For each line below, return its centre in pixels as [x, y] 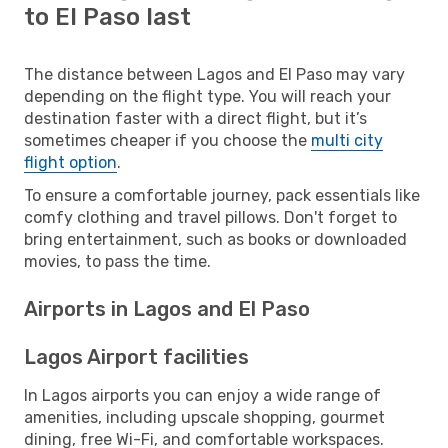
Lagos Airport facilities [136, 356]
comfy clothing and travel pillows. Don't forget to [210, 217]
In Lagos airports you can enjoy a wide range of [202, 395]
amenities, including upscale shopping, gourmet [204, 417]
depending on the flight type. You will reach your [207, 96]
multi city [347, 140]
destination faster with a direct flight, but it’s [195, 118]
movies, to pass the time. [117, 261]
